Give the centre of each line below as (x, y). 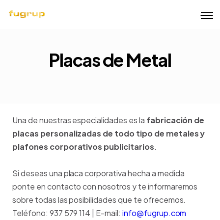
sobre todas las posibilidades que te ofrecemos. (99, 200)
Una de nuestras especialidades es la (79, 120)
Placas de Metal (110, 60)
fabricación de (175, 120)
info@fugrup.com (154, 213)
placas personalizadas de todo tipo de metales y (109, 133)
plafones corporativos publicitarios (83, 147)
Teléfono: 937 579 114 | (54, 213)
